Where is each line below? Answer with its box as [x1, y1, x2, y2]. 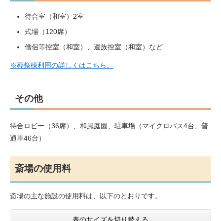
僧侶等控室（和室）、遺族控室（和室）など [25, 42, 163, 51]
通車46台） [10, 134, 45, 142]
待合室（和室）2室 [25, 12, 84, 20]
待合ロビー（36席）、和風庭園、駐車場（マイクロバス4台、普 [10, 121, 208, 130]
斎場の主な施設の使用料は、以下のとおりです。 [10, 191, 162, 200]
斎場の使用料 [15, 163, 71, 174]
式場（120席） [25, 27, 71, 36]
